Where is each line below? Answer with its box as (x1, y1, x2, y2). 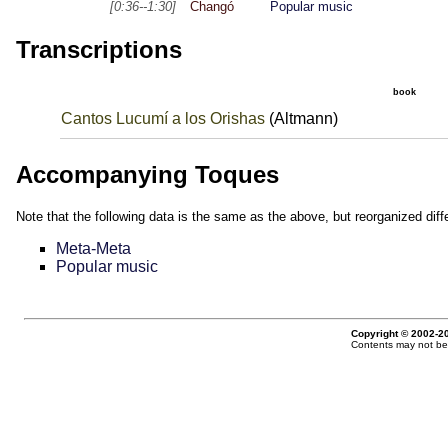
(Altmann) (264, 110, 338, 128)
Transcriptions (16, 36, 182, 64)
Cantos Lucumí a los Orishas (60, 110, 265, 128)
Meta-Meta (56, 239, 131, 257)
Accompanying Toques (16, 160, 279, 188)
